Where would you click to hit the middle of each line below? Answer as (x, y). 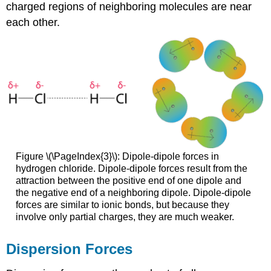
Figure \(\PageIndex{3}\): (69, 157)
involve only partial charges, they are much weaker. (125, 217)
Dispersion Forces (70, 249)
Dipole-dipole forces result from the (172, 169)
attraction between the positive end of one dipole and (128, 181)
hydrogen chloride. (57, 169)
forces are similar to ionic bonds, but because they (122, 205)
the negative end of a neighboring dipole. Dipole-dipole (133, 193)
